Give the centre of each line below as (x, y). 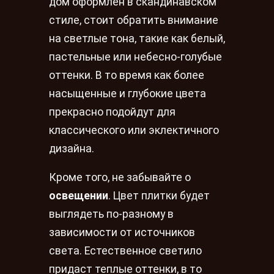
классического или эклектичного (134, 130)
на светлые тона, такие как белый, (137, 38)
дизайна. (72, 148)
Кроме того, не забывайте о (120, 178)
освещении (79, 196)
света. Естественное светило (125, 251)
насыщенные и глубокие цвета (128, 93)
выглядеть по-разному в (111, 214)
